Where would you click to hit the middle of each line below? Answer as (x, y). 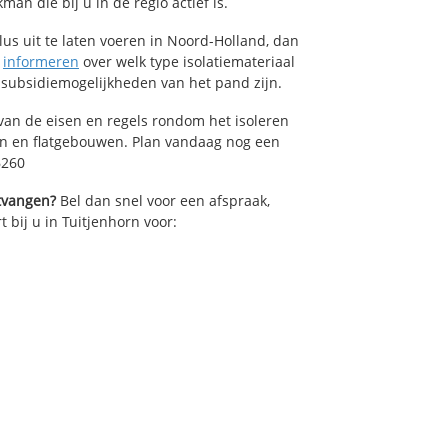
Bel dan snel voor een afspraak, (163, 200)
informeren (41, 61)
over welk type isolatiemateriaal (187, 61)
